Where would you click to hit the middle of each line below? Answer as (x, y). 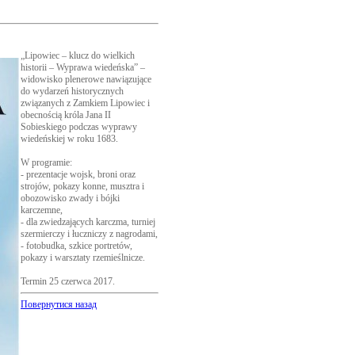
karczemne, (42, 210)
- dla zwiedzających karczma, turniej (88, 222)
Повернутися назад (59, 304)
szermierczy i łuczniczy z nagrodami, (89, 234)
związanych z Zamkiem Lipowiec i (85, 103)
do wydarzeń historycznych (72, 91)
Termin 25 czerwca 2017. (68, 281)
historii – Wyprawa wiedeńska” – (83, 67)
